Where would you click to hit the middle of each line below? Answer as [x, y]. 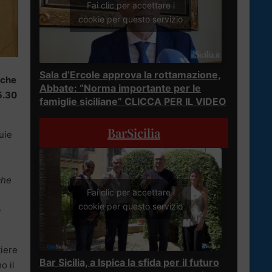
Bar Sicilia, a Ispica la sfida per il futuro [129, 262]
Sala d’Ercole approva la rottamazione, [130, 74]
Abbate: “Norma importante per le [120, 88]
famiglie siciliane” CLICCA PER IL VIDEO [133, 101]
